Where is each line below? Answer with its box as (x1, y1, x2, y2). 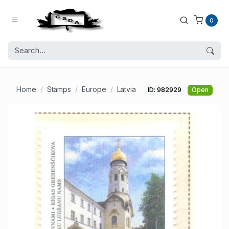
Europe (82, 85, 106, 94)
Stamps (47, 85, 72, 94)
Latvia (117, 85, 136, 94)
